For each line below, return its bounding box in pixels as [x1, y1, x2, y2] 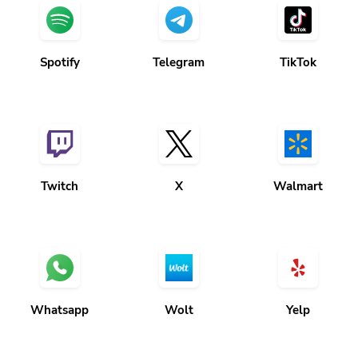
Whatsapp [30, 283, 89, 300]
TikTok [280, 35, 317, 52]
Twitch [41, 159, 79, 176]
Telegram [153, 35, 205, 52]
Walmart [273, 159, 324, 176]
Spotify [39, 35, 80, 52]
